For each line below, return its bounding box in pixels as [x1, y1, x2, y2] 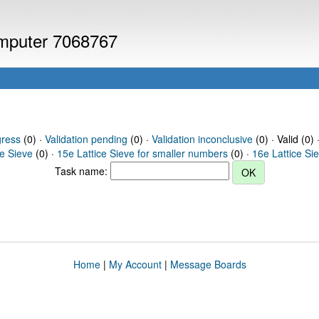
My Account [108, 257, 162, 271]
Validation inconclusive [151, 132, 253, 146]
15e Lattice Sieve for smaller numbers [57, 146, 228, 160]
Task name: [54, 163, 110, 178]
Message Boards [169, 257, 246, 271]
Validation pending [44, 132, 127, 146]
